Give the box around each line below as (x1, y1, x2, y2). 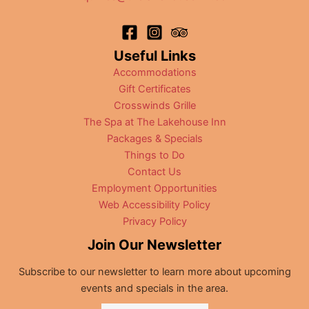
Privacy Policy (122, 215, 187, 228)
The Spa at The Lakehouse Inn (83, 116, 226, 129)
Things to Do (124, 149, 185, 162)
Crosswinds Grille (113, 99, 196, 112)
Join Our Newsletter (88, 237, 221, 254)
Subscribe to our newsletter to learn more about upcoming (18, 266, 291, 279)
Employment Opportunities (92, 182, 217, 195)
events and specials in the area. (81, 282, 228, 295)
